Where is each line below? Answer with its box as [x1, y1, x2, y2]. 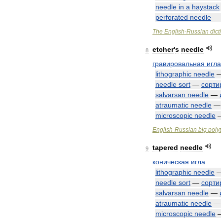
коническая [152, 158, 189, 166]
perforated [155, 13, 188, 21]
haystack [192, 3, 220, 11]
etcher [152, 45, 174, 53]
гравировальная [152, 60, 205, 68]
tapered [152, 144, 178, 151]
